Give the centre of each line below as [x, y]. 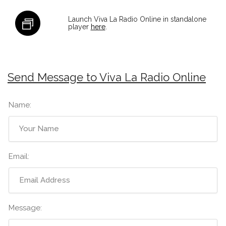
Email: [19, 156]
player [79, 26]
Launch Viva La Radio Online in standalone [137, 19]
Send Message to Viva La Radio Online [107, 77]
